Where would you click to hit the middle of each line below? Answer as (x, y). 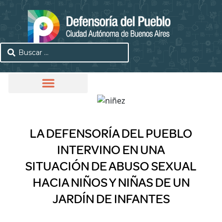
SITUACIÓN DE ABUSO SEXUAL (111, 166)
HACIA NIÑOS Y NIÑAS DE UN (111, 183)
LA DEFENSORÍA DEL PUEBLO (111, 134)
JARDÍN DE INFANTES (111, 199)
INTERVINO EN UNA (111, 150)
